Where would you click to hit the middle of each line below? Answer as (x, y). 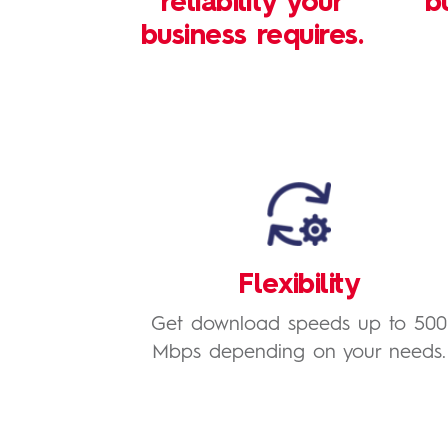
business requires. (252, 37)
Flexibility (299, 286)
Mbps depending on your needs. (298, 353)
